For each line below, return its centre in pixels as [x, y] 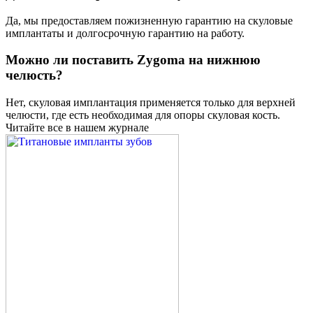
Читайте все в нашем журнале [77, 128]
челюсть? [34, 75]
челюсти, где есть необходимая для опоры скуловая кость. [143, 115]
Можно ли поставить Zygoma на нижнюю [133, 60]
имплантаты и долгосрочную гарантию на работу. [125, 33]
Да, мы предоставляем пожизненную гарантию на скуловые [149, 20]
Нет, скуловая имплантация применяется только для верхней [151, 103]
